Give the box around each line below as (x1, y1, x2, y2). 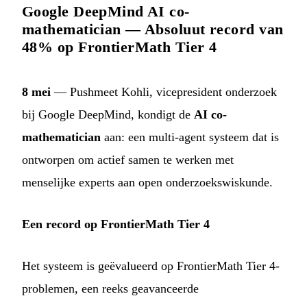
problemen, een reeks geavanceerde (22, 281, 199, 295)
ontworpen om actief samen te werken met (22, 152, 234, 167)
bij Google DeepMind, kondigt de (22, 107, 194, 121)
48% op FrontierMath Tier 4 (22, 38, 217, 56)
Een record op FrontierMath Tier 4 (22, 217, 210, 231)
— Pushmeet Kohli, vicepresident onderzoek (51, 84, 277, 99)
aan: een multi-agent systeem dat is (101, 130, 279, 144)
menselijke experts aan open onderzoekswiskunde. (22, 175, 273, 189)
